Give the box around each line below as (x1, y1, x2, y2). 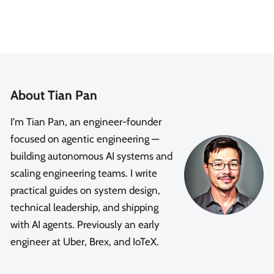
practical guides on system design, (10, 184, 160, 197)
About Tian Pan (10, 87, 97, 103)
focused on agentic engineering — (10, 133, 159, 146)
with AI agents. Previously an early (10, 218, 160, 231)
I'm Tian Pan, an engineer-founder (10, 116, 161, 128)
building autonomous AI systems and (10, 150, 172, 163)
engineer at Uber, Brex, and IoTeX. (10, 235, 159, 248)
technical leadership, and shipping (10, 201, 158, 214)
